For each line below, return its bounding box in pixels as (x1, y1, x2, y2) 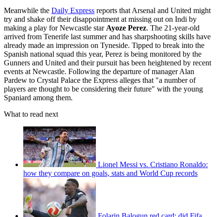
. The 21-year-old (146, 23, 200, 32)
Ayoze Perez (106, 23, 146, 32)
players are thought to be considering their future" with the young (4, 84, 203, 93)
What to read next (4, 109, 58, 118)
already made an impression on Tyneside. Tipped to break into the (4, 41, 204, 49)
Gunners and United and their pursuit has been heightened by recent (4, 58, 211, 67)
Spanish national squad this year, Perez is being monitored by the (4, 49, 201, 58)
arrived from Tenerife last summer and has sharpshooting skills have (4, 32, 211, 41)
